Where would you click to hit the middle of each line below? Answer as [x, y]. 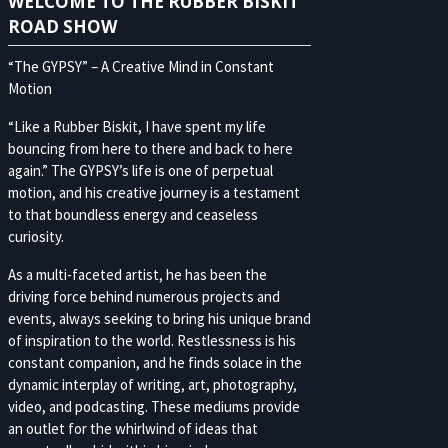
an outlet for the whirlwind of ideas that [132, 428]
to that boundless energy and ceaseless [132, 214]
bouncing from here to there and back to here [150, 148]
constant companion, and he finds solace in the [154, 362]
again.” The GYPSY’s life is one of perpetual [140, 170]
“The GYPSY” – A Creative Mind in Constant [140, 66]
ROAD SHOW [62, 26]
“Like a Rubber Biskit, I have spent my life [136, 126]
